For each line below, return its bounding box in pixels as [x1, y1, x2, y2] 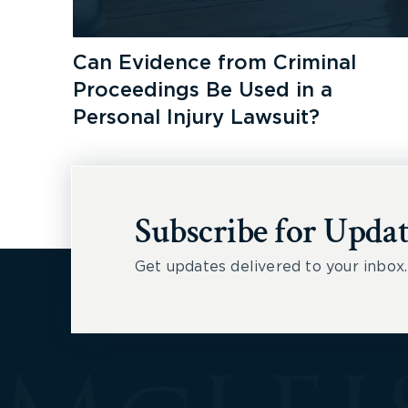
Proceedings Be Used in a [73, 79, 333, 100]
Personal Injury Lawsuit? [73, 107, 321, 127]
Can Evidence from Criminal [73, 52, 357, 73]
